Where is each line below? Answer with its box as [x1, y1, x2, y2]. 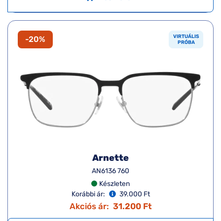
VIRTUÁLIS [173, 33, 199, 39]
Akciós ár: [69, 201, 109, 211]
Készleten [99, 179, 130, 188]
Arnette [92, 152, 129, 163]
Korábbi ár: [71, 189, 105, 198]
